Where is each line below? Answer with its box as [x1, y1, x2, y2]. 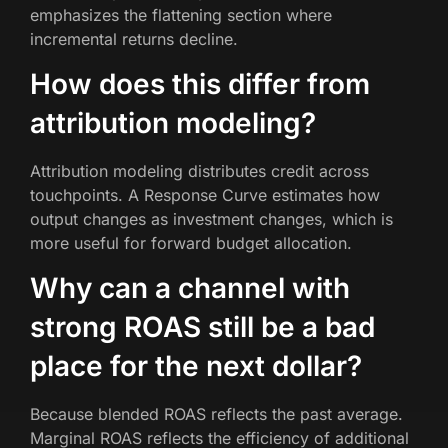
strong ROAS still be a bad [30, 310, 375, 345]
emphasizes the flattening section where [30, 4, 332, 25]
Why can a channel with [30, 271, 350, 306]
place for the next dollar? [30, 349, 362, 384]
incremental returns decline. [30, 28, 238, 49]
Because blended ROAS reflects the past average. [30, 404, 403, 425]
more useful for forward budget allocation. [30, 232, 352, 253]
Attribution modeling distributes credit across [30, 160, 369, 181]
